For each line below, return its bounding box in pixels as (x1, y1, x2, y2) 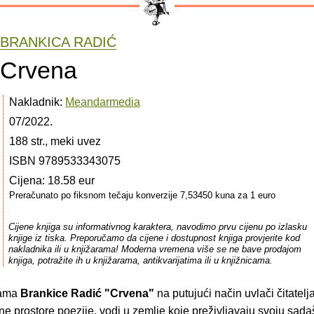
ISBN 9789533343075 (9, 154, 121, 167)
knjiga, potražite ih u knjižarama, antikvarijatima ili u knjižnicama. (8, 254, 273, 266)
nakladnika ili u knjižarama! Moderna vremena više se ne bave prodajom (8, 243, 301, 254)
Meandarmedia (65, 95, 140, 108)
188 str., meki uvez (9, 135, 101, 147)
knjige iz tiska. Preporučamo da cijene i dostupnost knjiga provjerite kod (8, 232, 300, 243)
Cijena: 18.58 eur (9, 174, 95, 186)
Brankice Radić (20, 287, 102, 299)
